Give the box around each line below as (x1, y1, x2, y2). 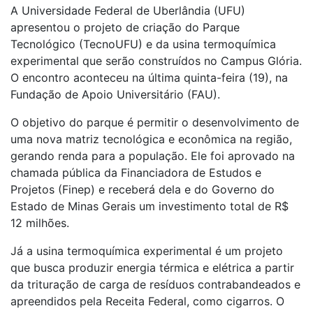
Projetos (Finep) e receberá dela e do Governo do (10, 182, 275, 196)
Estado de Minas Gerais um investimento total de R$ (10, 198, 289, 213)
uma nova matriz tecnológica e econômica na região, (10, 131, 292, 146)
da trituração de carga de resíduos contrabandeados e (10, 277, 300, 291)
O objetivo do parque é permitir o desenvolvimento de (10, 115, 299, 129)
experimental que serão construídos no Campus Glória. (10, 53, 302, 68)
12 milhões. (10, 215, 69, 230)
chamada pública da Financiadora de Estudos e (10, 165, 261, 180)
